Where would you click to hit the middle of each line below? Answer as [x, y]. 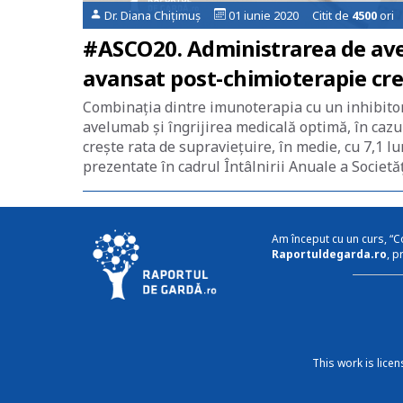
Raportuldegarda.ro [329, 254]
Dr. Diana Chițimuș [158, 15]
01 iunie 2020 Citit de [288, 15]
